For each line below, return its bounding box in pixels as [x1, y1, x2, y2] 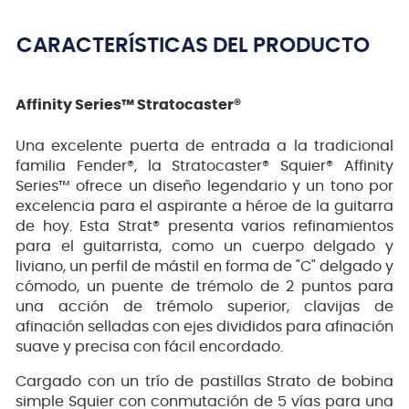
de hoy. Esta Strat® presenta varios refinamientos [16, 219, 393, 235]
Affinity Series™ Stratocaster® [16, 97, 241, 112]
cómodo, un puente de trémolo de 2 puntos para [16, 279, 393, 295]
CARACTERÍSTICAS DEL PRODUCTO [16, 35, 370, 57]
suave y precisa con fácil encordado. [16, 340, 283, 355]
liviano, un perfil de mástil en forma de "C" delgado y [16, 259, 393, 275]
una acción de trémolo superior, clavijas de [16, 299, 393, 315]
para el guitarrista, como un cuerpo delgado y [16, 239, 393, 255]
